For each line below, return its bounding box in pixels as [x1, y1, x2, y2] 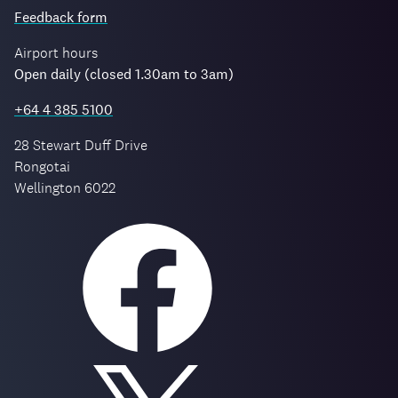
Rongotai [14, 157, 70, 177]
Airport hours [14, 44, 98, 63]
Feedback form [14, 8, 107, 28]
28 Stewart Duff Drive [14, 136, 147, 155]
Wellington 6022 [14, 179, 115, 198]
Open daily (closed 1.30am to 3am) [14, 65, 234, 84]
